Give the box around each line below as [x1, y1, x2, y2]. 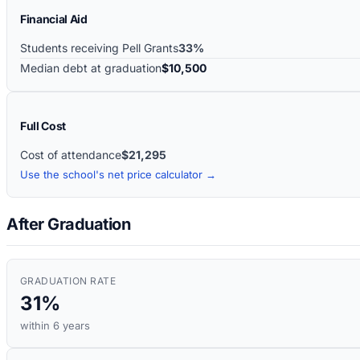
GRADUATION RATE [20, 275, 117, 288]
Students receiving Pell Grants [20, 40, 178, 55]
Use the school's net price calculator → [20, 167, 216, 181]
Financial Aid [20, 11, 88, 26]
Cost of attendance [20, 147, 121, 162]
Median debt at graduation [20, 60, 162, 75]
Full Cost [20, 118, 66, 133]
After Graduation [6, 215, 130, 235]
